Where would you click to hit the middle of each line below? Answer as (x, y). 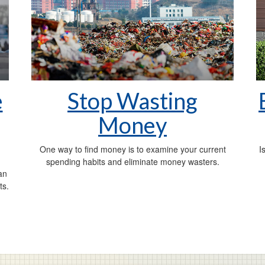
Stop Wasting (132, 101)
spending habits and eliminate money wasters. (132, 162)
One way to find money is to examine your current (132, 149)
